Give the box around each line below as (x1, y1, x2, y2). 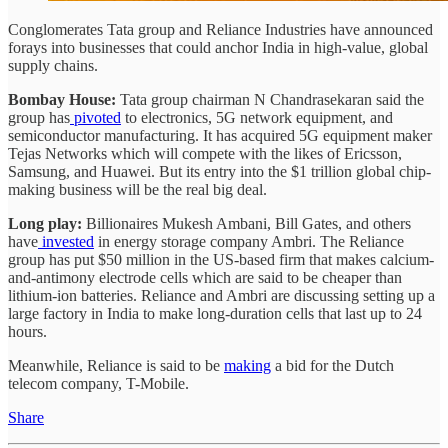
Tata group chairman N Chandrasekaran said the (116, 90, 424, 108)
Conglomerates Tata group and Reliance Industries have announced (8, 20, 433, 38)
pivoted (70, 108, 121, 126)
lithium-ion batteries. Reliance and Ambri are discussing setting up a (8, 286, 435, 304)
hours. (8, 322, 51, 340)
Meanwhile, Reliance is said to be (8, 356, 224, 374)
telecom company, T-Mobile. (8, 374, 189, 392)
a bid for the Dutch (271, 356, 394, 374)
